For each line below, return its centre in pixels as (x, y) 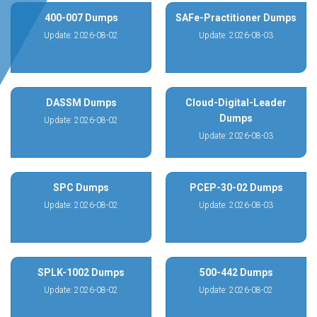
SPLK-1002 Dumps (81, 272)
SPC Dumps (81, 188)
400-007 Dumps (81, 18)
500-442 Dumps (236, 272)
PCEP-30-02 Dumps (236, 188)
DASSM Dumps (81, 103)
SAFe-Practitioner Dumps (236, 18)
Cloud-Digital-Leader (236, 103)
